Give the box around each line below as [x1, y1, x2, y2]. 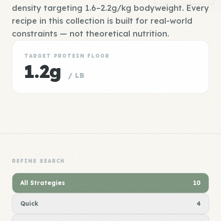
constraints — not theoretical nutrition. [12, 29, 169, 38]
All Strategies [20, 179, 65, 186]
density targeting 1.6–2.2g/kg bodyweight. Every [12, 3, 209, 13]
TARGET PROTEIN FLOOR [24, 53, 110, 59]
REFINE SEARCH [12, 158, 65, 164]
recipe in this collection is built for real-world [12, 16, 192, 26]
